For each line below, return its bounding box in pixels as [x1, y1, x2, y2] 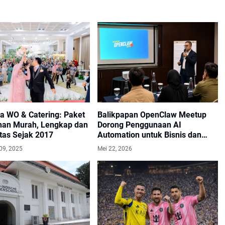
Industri [97, 140, 125, 150]
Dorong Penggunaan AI [97, 120, 181, 130]
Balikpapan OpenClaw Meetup [97, 109, 206, 120]
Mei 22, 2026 [97, 145, 132, 152]
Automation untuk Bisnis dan [97, 130, 201, 140]
